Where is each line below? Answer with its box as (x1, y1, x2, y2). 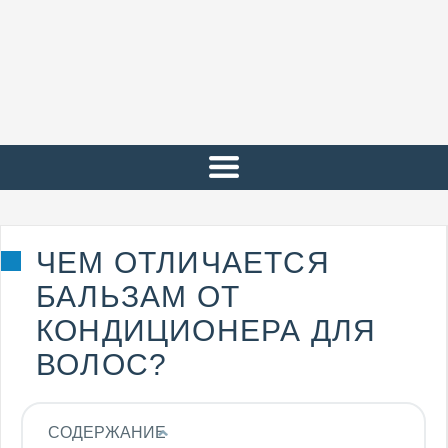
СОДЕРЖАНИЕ (48, 424, 166, 441)
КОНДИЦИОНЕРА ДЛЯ (36, 314, 377, 347)
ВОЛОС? (36, 348, 168, 381)
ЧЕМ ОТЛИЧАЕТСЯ (36, 246, 330, 279)
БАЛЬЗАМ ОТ (36, 280, 240, 313)
